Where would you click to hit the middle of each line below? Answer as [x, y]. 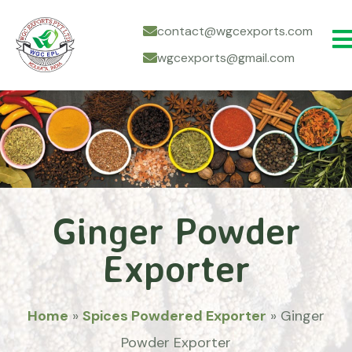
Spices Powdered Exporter [174, 315]
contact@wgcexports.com [235, 31]
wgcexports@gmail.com [226, 57]
